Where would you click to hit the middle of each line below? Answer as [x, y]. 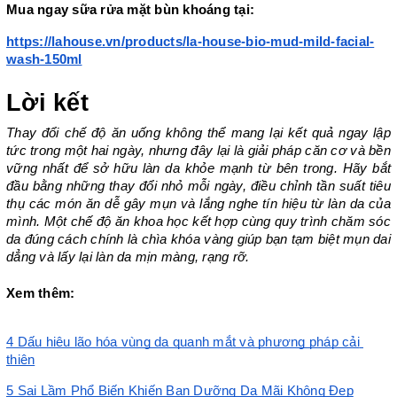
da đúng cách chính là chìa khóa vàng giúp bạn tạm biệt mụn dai [198, 239]
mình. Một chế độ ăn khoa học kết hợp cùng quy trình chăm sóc [198, 221]
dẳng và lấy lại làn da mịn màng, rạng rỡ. [128, 257]
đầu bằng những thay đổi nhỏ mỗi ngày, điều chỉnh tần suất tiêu [198, 186]
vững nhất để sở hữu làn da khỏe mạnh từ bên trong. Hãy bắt [198, 168]
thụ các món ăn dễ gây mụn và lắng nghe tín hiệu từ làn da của [198, 203]
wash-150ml [44, 59]
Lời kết [47, 102]
